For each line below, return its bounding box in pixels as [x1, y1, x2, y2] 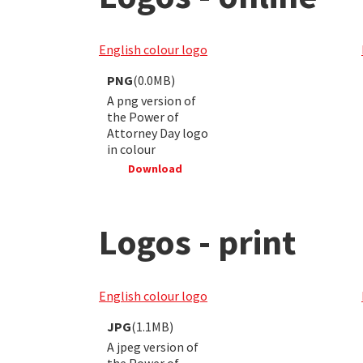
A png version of [107, 92, 196, 109]
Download [125, 160, 182, 176]
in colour [107, 140, 156, 157]
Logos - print [99, 219, 296, 264]
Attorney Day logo [107, 124, 208, 141]
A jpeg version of [107, 338, 199, 355]
